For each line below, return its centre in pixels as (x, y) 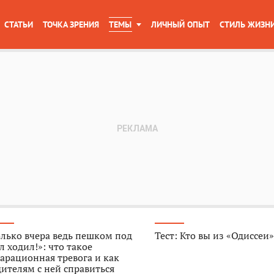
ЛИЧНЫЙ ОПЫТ (180, 24)
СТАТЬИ (19, 24)
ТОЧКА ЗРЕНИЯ (71, 24)
